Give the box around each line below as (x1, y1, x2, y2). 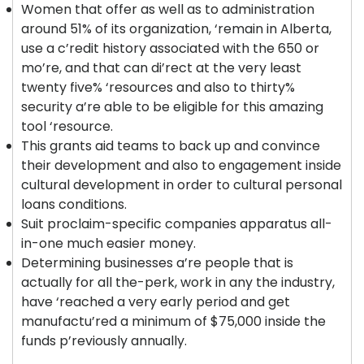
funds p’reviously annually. (21, 331, 187, 350)
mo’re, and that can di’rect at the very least (21, 58, 301, 77)
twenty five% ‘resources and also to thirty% (21, 78, 295, 97)
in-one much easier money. (21, 234, 196, 253)
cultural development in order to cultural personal (21, 175, 342, 194)
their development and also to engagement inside (21, 156, 341, 175)
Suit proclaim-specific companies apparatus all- (21, 214, 332, 233)
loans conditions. (21, 195, 127, 214)
